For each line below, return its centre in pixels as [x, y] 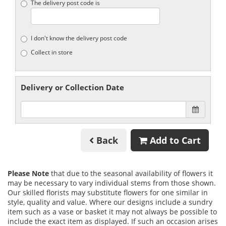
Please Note [28, 173]
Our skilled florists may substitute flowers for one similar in [108, 192]
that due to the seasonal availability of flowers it [131, 173]
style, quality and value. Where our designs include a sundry [110, 202]
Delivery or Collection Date [72, 87]
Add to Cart [174, 140]
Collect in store [52, 52]
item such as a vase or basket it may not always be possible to [112, 212]
